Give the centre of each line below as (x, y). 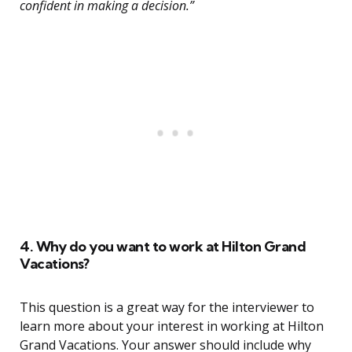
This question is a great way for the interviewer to (167, 308)
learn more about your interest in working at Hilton (172, 326)
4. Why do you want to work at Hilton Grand (163, 247)
